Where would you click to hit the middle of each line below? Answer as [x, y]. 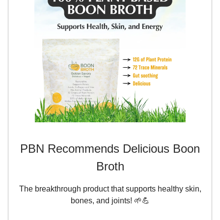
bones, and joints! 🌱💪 [110, 200]
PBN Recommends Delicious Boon [110, 148]
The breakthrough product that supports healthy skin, [110, 189]
